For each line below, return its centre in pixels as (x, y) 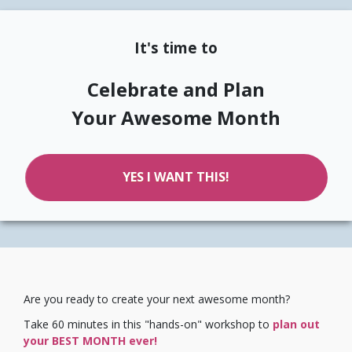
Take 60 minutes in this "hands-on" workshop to (147, 324)
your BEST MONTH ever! (90, 340)
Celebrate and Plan (176, 89)
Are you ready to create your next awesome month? (157, 299)
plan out (296, 324)
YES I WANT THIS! (176, 177)
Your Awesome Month (176, 117)
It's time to (176, 48)
